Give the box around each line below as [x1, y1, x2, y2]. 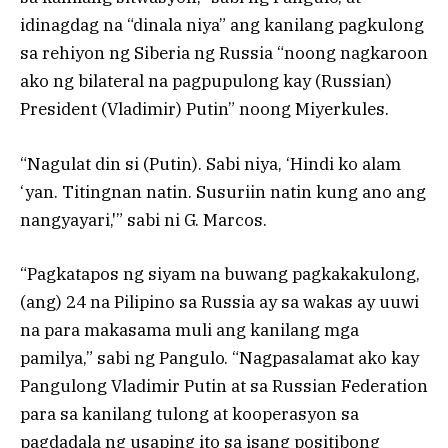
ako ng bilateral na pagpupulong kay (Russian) [20, 70, 392, 93]
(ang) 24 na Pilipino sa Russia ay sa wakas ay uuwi [20, 290, 419, 313]
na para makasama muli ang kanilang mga [20, 318, 359, 341]
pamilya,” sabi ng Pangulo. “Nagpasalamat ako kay [20, 346, 419, 369]
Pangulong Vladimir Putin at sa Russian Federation [20, 374, 428, 397]
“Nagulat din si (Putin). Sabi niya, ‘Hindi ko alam [20, 152, 401, 175]
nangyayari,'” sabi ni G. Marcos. [20, 208, 267, 231]
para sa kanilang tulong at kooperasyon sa [20, 402, 359, 425]
